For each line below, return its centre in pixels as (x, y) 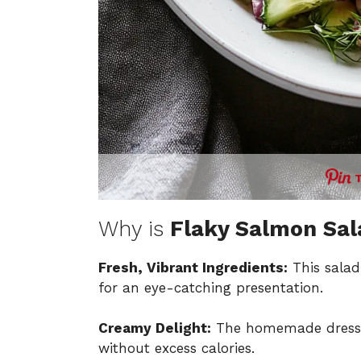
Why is (134, 228)
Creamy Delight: (155, 328)
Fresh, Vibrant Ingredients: (193, 267)
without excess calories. (176, 349)
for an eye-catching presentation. (211, 287)
